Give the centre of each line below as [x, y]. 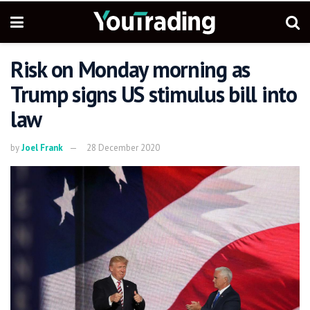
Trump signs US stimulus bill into [154, 94]
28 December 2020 [123, 147]
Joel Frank [42, 147]
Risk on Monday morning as [130, 69]
